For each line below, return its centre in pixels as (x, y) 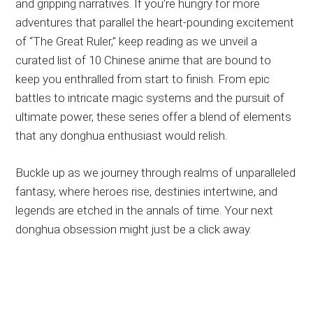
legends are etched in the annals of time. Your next (145, 210)
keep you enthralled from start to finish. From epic (143, 79)
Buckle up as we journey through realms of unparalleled (156, 172)
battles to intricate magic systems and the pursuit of (150, 97)
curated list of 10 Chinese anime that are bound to (144, 60)
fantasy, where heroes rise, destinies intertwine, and (147, 191)
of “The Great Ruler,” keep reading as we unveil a (137, 41)
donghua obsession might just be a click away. (134, 229)
